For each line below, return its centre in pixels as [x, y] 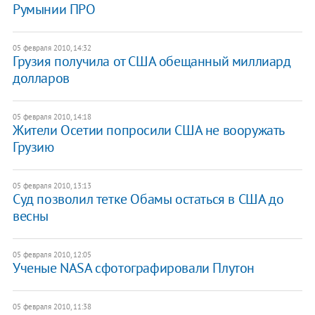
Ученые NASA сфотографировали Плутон [133, 268]
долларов [41, 78]
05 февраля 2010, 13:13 [52, 185]
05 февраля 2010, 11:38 [52, 306]
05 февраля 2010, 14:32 [52, 47]
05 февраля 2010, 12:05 [52, 254]
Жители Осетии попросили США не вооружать [148, 130]
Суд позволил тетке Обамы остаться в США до [148, 199]
